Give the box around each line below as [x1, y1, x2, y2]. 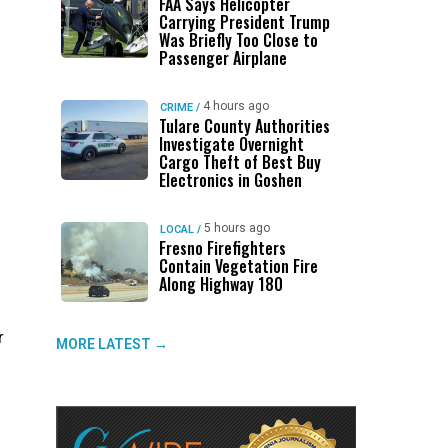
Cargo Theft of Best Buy [158, 150, 321, 174]
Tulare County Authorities [158, 114, 330, 138]
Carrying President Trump [158, 10, 330, 34]
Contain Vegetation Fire [158, 254, 318, 278]
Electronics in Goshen [158, 168, 302, 192]
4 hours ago [202, 99, 269, 113]
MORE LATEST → [56, 336, 168, 352]
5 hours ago [203, 221, 270, 235]
